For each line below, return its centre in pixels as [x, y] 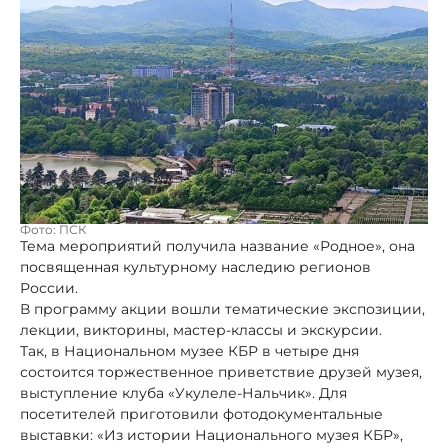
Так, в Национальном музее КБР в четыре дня [189, 350]
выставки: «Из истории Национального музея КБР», [211, 434]
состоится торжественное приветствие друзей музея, [221, 371]
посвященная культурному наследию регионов [195, 266]
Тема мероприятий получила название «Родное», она [217, 245]
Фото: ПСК [53, 229]
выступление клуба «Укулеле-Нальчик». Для [183, 392]
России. [49, 287]
